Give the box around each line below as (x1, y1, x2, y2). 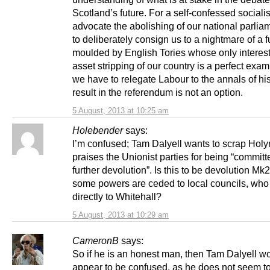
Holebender (72, 124, 123, 136)
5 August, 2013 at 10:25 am (72, 105, 169, 115)
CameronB (72, 234, 119, 246)
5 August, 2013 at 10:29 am (72, 210, 169, 219)
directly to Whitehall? (72, 190, 162, 202)
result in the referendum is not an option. (72, 86, 243, 98)
